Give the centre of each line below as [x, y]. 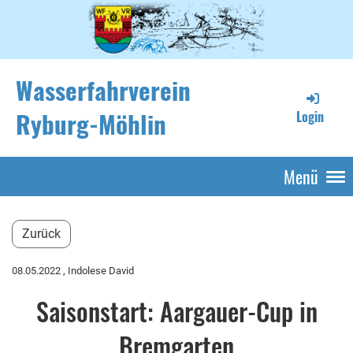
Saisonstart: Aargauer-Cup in [176, 310]
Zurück [41, 233]
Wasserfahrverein [103, 89]
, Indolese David [97, 270]
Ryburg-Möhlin [91, 123]
